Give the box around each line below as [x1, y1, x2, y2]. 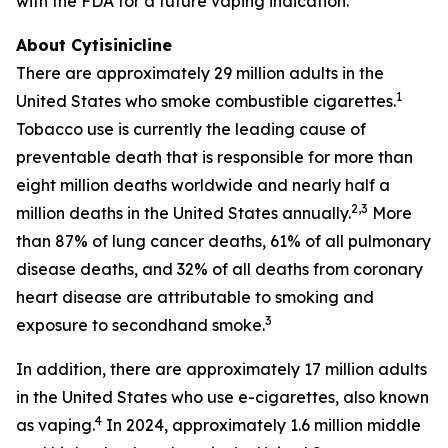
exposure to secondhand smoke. [16, 315, 265, 335]
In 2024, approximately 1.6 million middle [102, 415, 421, 435]
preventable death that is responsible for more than [16, 147, 413, 167]
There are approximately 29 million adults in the [16, 63, 384, 83]
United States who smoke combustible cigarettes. [16, 91, 396, 111]
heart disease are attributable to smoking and [16, 287, 374, 307]
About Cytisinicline [16, 35, 172, 55]
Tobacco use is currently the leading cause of [16, 119, 366, 139]
